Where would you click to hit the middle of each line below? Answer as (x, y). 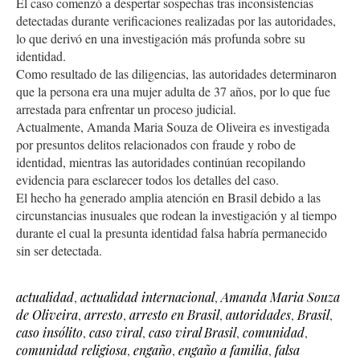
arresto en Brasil (174, 314)
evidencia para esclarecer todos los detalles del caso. (147, 179)
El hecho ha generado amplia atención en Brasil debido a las (168, 197)
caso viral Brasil (192, 332)
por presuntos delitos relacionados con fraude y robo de (156, 144)
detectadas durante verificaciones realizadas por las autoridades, (176, 20)
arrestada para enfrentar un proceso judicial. (126, 108)
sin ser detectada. (59, 250)
